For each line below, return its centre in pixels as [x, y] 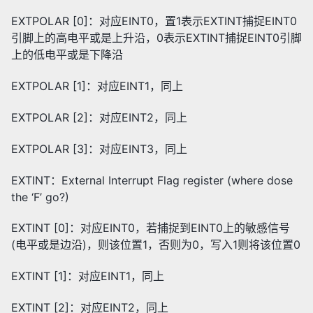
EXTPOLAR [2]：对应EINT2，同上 [99, 118]
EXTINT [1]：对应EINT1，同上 [88, 276]
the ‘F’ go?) [40, 197]
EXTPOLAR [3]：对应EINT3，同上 [99, 148]
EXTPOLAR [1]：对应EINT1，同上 [97, 86]
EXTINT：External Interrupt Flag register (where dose [152, 180]
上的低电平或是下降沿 [67, 55]
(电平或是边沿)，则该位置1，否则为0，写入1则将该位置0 [156, 245]
